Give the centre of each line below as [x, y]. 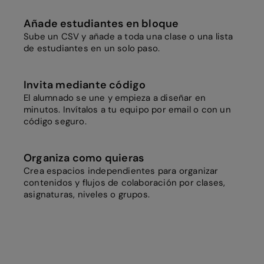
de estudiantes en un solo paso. [92, 49]
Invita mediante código [85, 85]
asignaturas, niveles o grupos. [87, 195]
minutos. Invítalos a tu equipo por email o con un [127, 110]
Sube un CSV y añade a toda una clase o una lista [128, 37]
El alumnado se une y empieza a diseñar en [115, 98]
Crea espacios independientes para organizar [121, 171]
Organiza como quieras [84, 158]
